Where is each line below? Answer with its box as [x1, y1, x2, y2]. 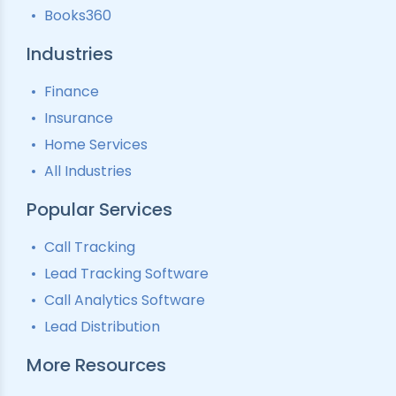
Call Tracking [44, 236, 135, 257]
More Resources [27, 352, 166, 377]
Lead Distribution [44, 316, 160, 337]
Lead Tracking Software [44, 263, 209, 284]
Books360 [44, 4, 111, 26]
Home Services [44, 133, 148, 155]
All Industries [44, 160, 132, 181]
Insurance [44, 107, 113, 128]
